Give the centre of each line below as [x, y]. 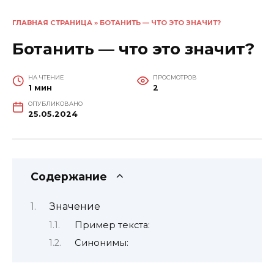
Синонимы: [101, 243]
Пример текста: [112, 225]
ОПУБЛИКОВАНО [55, 103]
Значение [75, 207]
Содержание [69, 176]
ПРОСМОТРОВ [175, 77]
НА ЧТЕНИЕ [46, 77]
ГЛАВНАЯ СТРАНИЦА [52, 23]
